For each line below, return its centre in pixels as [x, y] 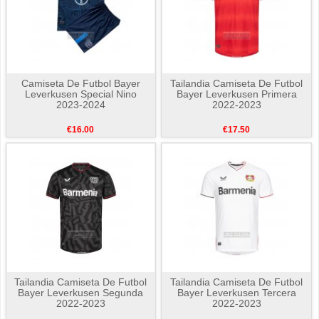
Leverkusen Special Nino [80, 94]
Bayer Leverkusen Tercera [236, 293]
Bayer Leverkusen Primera [236, 94]
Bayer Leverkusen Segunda [81, 293]
